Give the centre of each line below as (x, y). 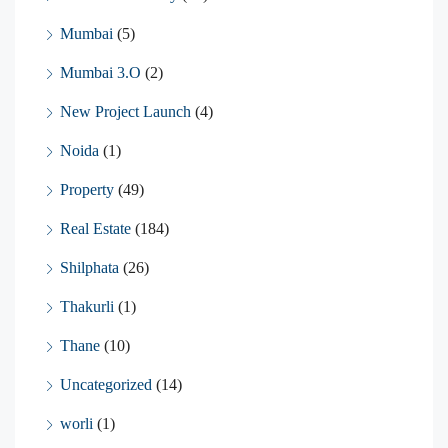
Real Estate (95, 229)
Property (87, 190)
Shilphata (89, 268)
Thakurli (87, 307)
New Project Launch (125, 112)
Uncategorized (106, 385)
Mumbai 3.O (100, 73)
